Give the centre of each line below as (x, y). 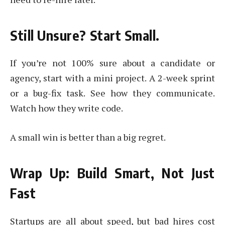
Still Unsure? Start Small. (85, 35)
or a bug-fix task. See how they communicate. (113, 93)
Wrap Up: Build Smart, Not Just (113, 173)
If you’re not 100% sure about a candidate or (113, 63)
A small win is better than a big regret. (88, 137)
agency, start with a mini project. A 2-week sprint (113, 78)
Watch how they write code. (67, 108)
